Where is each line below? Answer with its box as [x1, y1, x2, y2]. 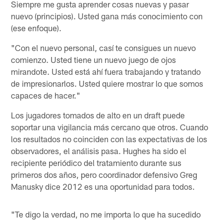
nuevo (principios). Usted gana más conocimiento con [11, 10, 203, 21]
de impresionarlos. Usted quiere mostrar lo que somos [11, 78, 204, 88]
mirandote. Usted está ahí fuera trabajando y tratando [11, 66, 201, 76]
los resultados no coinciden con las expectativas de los [11, 133, 208, 144]
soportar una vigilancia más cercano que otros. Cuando [11, 121, 209, 132]
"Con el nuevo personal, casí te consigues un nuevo [11, 42, 196, 53]
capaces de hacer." [11, 90, 81, 100]
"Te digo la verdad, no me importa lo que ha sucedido [11, 209, 201, 219]
